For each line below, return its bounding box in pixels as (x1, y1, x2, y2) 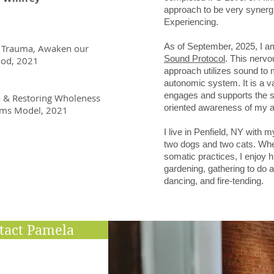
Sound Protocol (164, 53, 225, 64)
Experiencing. (164, 17, 221, 27)
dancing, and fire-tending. (164, 176, 266, 186)
